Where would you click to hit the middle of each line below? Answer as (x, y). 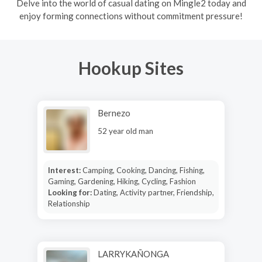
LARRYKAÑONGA (133, 254)
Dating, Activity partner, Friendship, (154, 192)
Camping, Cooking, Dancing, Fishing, (143, 170)
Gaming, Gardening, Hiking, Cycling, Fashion (122, 181)
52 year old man (125, 131)
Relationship (69, 203)
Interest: (65, 170)
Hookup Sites (131, 68)
